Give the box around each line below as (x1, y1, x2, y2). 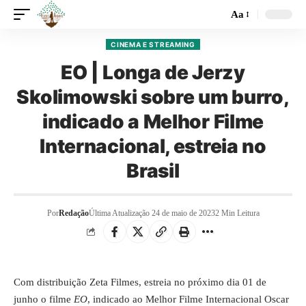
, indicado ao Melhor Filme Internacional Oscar (87, 294, 289, 305)
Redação (58, 208, 89, 218)
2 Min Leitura (214, 208, 260, 218)
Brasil (126, 159, 180, 182)
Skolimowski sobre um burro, (16, 85, 290, 109)
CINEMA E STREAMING (111, 40, 195, 48)
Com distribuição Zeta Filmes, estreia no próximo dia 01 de (14, 277, 266, 288)
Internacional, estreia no (40, 135, 266, 158)
